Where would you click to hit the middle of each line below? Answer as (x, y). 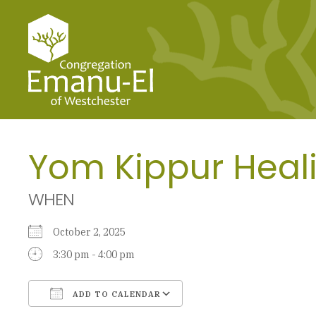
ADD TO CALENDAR (115, 294)
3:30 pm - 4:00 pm (94, 254)
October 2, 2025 (93, 232)
